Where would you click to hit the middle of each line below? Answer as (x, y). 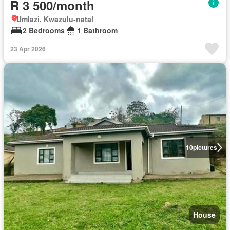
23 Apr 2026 (28, 49)
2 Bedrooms (44, 30)
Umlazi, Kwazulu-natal (55, 19)
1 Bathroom (97, 30)
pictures (205, 148)
